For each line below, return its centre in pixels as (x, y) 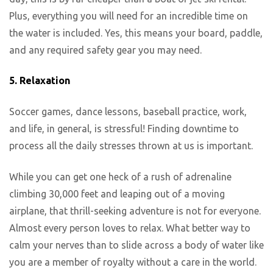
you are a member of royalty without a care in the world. (133, 262)
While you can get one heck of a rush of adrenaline (120, 176)
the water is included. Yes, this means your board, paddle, (136, 33)
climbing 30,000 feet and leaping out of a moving (117, 193)
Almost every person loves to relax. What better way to (130, 228)
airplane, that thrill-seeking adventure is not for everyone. (135, 211)
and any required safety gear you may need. (105, 50)
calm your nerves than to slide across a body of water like (136, 245)
